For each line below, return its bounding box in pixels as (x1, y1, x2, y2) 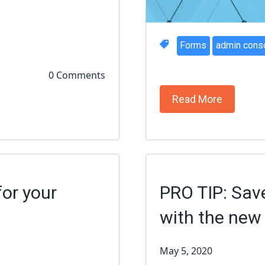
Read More (172, 93, 222, 106)
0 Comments (49, 68, 106, 82)
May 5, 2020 (159, 244, 212, 258)
